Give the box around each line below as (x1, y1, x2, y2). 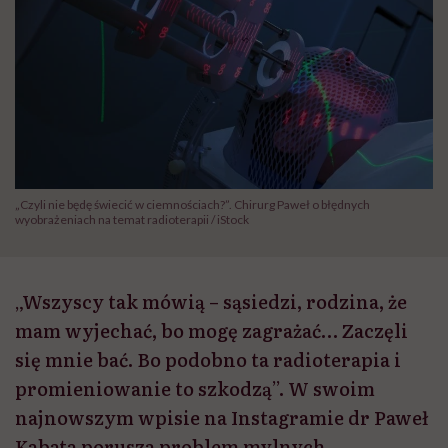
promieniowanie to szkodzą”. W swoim (15, 375, 375, 403)
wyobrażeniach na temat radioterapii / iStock (15, 212, 249, 228)
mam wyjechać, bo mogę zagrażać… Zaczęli (15, 317, 408, 345)
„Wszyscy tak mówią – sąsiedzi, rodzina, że (15, 288, 407, 316)
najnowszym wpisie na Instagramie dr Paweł (15, 404, 428, 432)
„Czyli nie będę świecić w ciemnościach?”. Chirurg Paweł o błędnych (15, 197, 370, 213)
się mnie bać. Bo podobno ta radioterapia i (15, 346, 401, 374)
